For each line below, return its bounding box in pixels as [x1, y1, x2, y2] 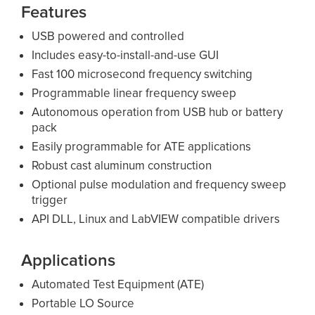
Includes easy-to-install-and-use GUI [32, 47, 219, 63]
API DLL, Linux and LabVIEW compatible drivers [32, 211, 281, 226]
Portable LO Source [32, 295, 135, 311]
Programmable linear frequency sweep [32, 85, 237, 101]
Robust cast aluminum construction [32, 157, 212, 173]
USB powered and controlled [32, 28, 185, 44]
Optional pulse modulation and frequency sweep [32, 176, 287, 192]
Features [21, 1, 87, 22]
